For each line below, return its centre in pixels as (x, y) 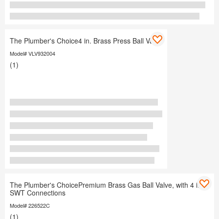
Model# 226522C (30, 206)
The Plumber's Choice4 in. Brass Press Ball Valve (86, 41)
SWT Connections (38, 193)
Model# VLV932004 (33, 54)
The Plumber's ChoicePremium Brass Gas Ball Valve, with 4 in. (107, 185)
